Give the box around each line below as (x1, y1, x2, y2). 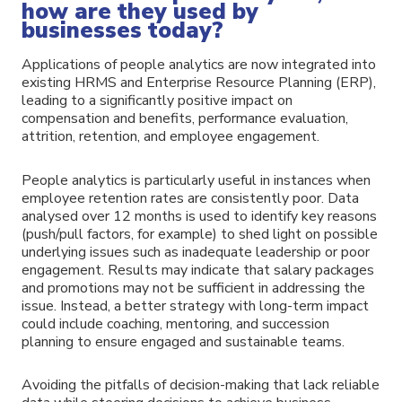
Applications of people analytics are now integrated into (22, 54, 376, 74)
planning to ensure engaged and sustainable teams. (22, 331, 345, 352)
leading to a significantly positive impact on (22, 90, 293, 110)
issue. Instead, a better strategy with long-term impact (22, 295, 369, 316)
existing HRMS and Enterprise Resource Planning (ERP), (22, 72, 376, 92)
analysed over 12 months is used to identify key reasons (22, 205, 377, 226)
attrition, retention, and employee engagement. (22, 126, 319, 146)
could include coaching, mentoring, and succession (22, 313, 329, 334)
